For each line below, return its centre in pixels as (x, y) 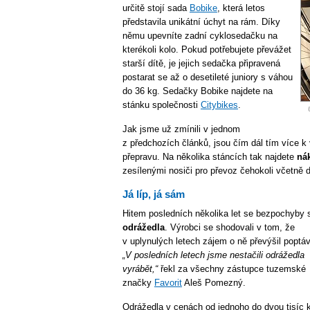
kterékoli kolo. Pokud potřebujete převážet (207, 49)
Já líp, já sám (154, 194)
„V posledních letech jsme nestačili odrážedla (213, 255)
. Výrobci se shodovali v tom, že (230, 227)
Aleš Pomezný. (214, 283)
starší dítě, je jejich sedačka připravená (201, 63)
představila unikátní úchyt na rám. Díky (201, 22)
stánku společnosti (162, 105)
